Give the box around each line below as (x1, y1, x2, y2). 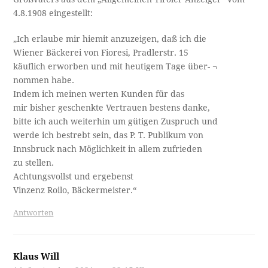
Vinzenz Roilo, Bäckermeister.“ (13, 185, 137, 195)
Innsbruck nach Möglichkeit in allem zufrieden (13, 144, 203, 154)
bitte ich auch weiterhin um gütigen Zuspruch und (13, 116, 218, 126)
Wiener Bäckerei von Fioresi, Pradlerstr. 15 (13, 47, 189, 57)
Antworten (13, 208, 54, 217)
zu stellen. (13, 157, 54, 167)
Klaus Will (13, 251, 60, 262)
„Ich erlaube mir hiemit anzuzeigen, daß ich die (13, 33, 207, 44)
